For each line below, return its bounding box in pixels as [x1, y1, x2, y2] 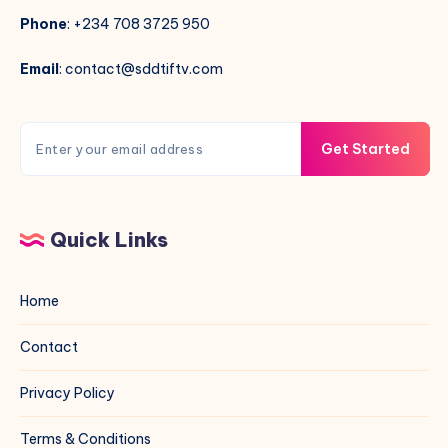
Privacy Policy [20, 384, 115, 403]
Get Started [321, 139, 410, 158]
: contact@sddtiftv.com [59, 60, 223, 79]
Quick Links [50, 227, 168, 253]
